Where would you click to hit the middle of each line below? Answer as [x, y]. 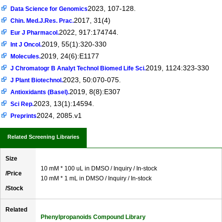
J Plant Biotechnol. [37, 80]
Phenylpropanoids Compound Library [93, 217]
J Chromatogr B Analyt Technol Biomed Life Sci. [78, 68]
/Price [14, 173]
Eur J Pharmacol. [35, 32]
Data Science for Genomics [49, 9]
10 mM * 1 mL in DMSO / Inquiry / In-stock [96, 178]
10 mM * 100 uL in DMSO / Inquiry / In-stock [99, 168]
